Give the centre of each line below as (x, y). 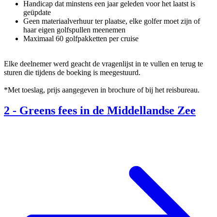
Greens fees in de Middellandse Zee (108, 111)
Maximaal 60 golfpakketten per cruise (81, 39)
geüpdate (37, 13)
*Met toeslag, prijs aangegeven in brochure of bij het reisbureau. (102, 90)
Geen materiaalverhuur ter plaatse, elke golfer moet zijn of (112, 21)
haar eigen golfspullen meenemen (74, 30)
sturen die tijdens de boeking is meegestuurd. (72, 73)
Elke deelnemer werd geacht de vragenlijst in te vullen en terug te (103, 64)
